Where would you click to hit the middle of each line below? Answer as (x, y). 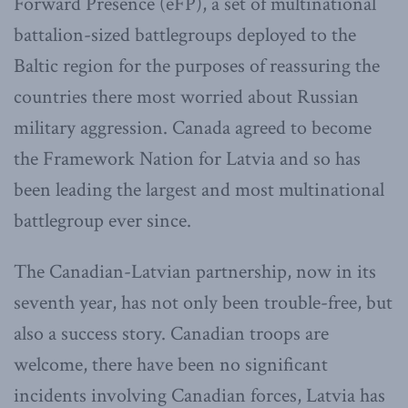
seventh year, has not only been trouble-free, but (203, 303)
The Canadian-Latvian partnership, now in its (195, 272)
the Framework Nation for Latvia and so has (187, 159)
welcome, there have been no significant (171, 365)
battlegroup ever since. (102, 221)
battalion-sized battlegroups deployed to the (185, 36)
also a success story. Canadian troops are (171, 334)
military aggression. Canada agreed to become (193, 128)
